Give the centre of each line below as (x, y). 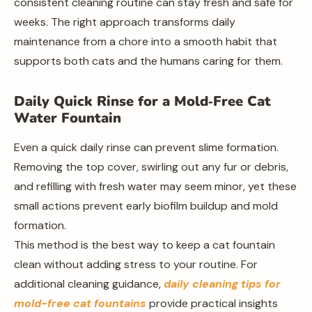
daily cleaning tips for (222, 284)
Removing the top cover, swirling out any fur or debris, (151, 167)
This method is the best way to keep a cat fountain (145, 245)
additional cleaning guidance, (89, 284)
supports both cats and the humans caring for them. (148, 61)
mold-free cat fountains (80, 303)
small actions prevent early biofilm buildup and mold (146, 206)
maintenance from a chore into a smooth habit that (146, 41)
